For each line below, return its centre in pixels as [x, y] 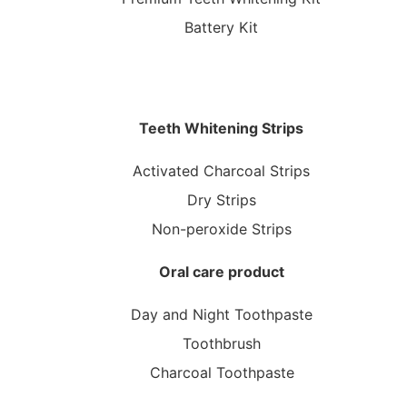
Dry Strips [221, 199]
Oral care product [222, 271]
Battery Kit [221, 27]
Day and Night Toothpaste [222, 314]
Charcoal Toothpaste [222, 372]
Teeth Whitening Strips [221, 128]
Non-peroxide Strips [221, 228]
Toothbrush [222, 343]
